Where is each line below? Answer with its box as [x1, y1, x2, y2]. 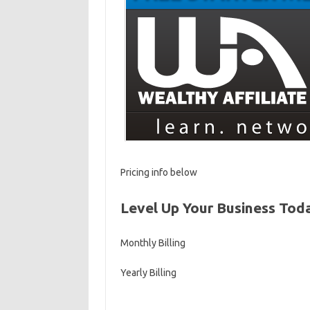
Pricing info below [120, 167, 197, 178]
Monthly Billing [120, 237, 185, 248]
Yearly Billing [120, 267, 176, 278]
